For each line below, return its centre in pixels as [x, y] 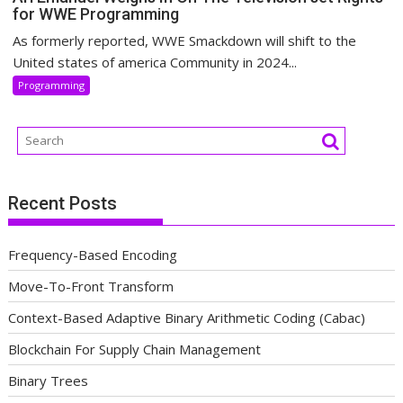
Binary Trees [49, 380]
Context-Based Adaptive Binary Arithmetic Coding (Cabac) [187, 317]
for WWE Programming [96, 14]
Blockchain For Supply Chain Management [135, 349]
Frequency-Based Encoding [93, 254]
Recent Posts [63, 203]
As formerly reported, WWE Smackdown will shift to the [185, 41]
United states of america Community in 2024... [155, 63]
